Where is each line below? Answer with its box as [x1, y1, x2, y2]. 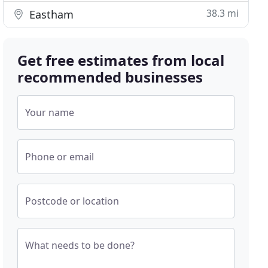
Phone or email [25, 150, 95, 163]
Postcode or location [25, 194, 120, 208]
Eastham [26, 7, 74, 22]
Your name [25, 106, 75, 119]
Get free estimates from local [17, 50, 225, 70]
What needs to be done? [25, 239, 135, 252]
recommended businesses [17, 67, 203, 87]
